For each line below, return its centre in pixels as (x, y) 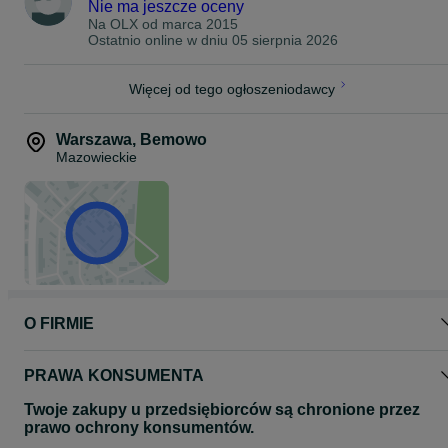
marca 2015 (200, 24)
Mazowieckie (96, 157)
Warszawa (94, 139)
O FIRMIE (59, 323)
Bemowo (173, 139)
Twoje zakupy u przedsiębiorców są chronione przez (222, 409)
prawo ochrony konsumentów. (139, 427)
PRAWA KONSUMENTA (114, 375)
